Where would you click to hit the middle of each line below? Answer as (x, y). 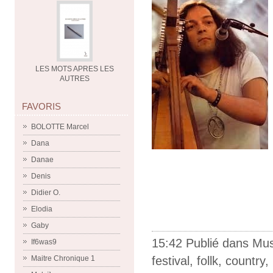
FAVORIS (41, 106)
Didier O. (46, 193)
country (245, 261)
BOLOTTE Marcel (60, 127)
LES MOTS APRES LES (75, 69)
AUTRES (75, 79)
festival (171, 261)
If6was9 (44, 242)
